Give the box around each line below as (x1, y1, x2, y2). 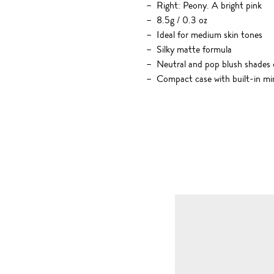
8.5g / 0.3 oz (156, 13, 207, 28)
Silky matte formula (156, 42, 232, 57)
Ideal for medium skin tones (156, 28, 262, 42)
